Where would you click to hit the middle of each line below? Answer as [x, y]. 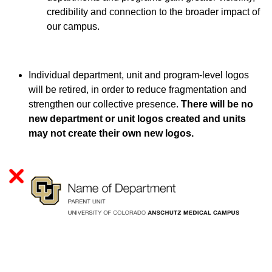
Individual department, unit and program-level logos [139, 75]
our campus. [73, 27]
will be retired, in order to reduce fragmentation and [138, 90]
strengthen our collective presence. [105, 104]
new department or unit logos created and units [137, 119]
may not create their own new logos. [111, 134]
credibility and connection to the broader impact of [153, 12]
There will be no [217, 104]
